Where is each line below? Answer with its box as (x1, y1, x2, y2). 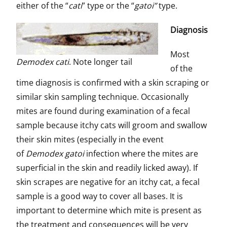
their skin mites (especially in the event (16, 134, 164, 145)
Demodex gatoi (26, 148, 84, 159)
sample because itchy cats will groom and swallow (16, 120, 207, 131)
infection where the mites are (84, 148, 198, 159)
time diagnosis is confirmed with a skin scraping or (16, 77, 209, 88)
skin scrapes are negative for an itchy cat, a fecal (16, 176, 200, 187)
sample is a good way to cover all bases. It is (16, 191, 183, 202)
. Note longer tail (69, 56, 132, 67)
